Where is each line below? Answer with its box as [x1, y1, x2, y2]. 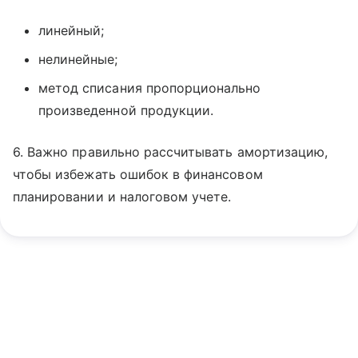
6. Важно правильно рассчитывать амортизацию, [13, 144, 328, 160]
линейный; [38, 22, 105, 38]
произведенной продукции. [38, 102, 214, 118]
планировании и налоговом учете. [13, 189, 232, 205]
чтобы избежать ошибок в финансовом [13, 166, 263, 182]
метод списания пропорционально [38, 80, 261, 96]
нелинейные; [38, 51, 118, 67]
